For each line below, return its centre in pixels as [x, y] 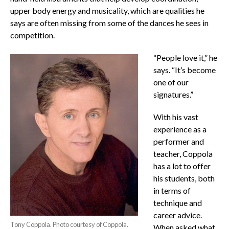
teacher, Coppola [183, 154]
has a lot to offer [182, 166]
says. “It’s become [184, 70]
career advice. [177, 215]
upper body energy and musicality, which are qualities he [107, 11]
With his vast [176, 117]
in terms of [172, 191]
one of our [171, 82]
